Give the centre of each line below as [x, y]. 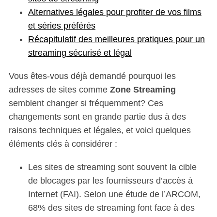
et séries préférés [62, 26]
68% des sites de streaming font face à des [111, 208]
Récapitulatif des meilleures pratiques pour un [116, 39]
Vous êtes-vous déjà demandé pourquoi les [92, 76]
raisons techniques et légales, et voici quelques [100, 131]
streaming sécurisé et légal [80, 53]
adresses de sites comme [59, 90]
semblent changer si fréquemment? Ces [86, 103]
